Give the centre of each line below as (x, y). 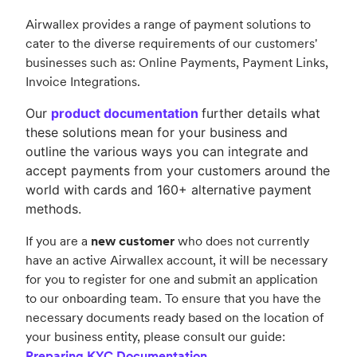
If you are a (58, 241)
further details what (261, 114)
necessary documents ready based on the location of (175, 318)
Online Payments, (190, 63)
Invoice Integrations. (83, 82)
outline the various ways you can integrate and (167, 152)
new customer (133, 241)
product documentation (125, 114)
